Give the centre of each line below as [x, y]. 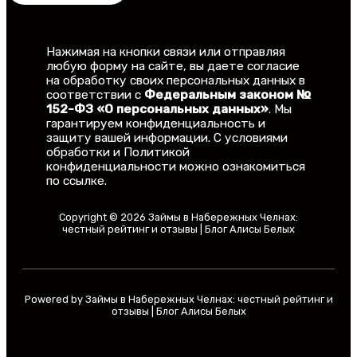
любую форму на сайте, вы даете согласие [173, 67]
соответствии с [95, 95]
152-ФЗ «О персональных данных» [157, 110]
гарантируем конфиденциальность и [156, 124]
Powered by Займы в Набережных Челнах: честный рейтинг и [178, 300]
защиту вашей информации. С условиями [167, 138]
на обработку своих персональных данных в [176, 81]
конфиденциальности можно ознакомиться [176, 167]
